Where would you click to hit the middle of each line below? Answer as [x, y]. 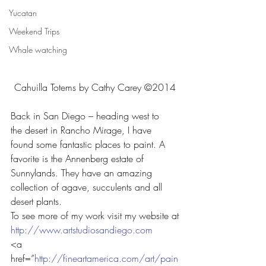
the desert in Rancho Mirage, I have [83, 130]
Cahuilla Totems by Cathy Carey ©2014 [95, 88]
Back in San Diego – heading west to [86, 116]
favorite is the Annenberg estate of [79, 159]
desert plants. [36, 202]
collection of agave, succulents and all [88, 187]
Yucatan [23, 12]
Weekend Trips [34, 31]
